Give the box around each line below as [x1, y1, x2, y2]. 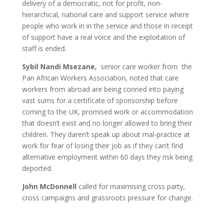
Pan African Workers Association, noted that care [22, 73, 179, 82]
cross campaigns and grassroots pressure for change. [22, 193, 195, 202]
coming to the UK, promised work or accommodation [22, 107, 193, 116]
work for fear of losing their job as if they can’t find [22, 141, 183, 150]
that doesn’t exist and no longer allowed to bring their [22, 118, 192, 128]
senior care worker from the [100, 62, 192, 71]
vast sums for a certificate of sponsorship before [22, 96, 178, 105]
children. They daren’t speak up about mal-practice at [22, 130, 190, 139]
